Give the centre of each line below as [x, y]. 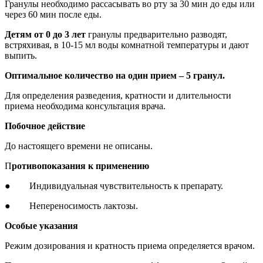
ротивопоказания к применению [80, 166]
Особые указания [41, 226]
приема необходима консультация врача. [85, 106]
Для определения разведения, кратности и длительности [118, 96]
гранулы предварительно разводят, [156, 35]
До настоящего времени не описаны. [79, 146]
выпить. [21, 56]
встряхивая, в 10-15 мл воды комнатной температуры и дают [127, 45]
